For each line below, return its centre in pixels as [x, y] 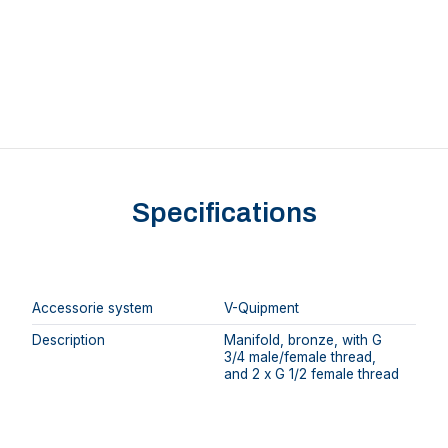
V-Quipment [261, 307]
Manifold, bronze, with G [303, 339]
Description [68, 339]
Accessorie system [92, 307]
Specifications [224, 213]
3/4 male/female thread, [300, 356]
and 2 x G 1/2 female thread [311, 373]
